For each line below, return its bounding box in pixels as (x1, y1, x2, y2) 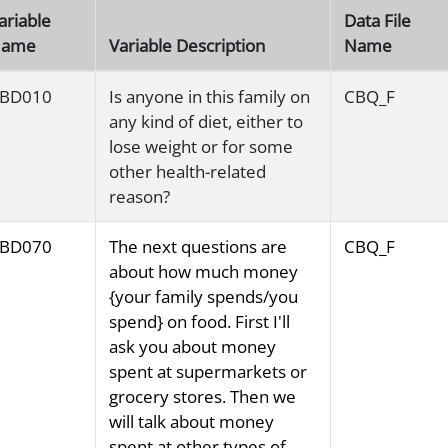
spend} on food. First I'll (108, 310, 290, 334)
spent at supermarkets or (108, 360, 307, 384)
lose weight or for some (108, 135, 293, 159)
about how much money (108, 260, 298, 284)
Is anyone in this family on (108, 85, 310, 109)
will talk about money (108, 410, 274, 434)
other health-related (108, 160, 266, 184)
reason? (108, 185, 170, 209)
